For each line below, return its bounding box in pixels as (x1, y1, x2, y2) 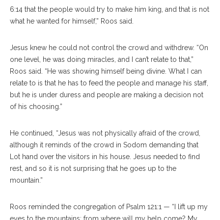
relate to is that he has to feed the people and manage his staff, (10, 79, 208, 87)
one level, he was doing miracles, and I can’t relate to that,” (10, 55, 193, 63)
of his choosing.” (10, 102, 62, 110)
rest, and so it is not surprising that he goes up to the (10, 164, 176, 172)
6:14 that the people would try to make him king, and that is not (10, 5, 209, 13)
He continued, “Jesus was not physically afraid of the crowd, (10, 129, 200, 137)
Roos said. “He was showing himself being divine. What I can (10, 67, 202, 75)
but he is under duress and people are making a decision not (10, 90, 203, 99)
